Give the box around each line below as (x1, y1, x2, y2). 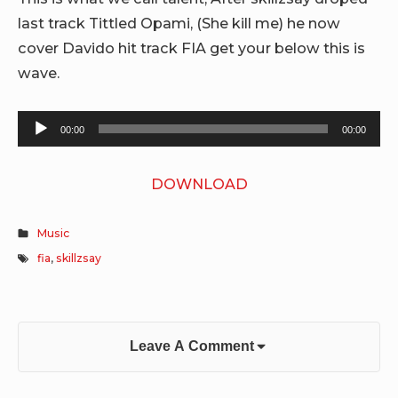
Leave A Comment (129, 338, 254, 354)
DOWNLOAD (150, 174, 248, 193)
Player (17, 138, 62, 156)
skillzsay (56, 251, 102, 266)
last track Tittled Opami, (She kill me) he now (18, 14, 340, 33)
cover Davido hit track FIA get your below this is (18, 39, 365, 58)
